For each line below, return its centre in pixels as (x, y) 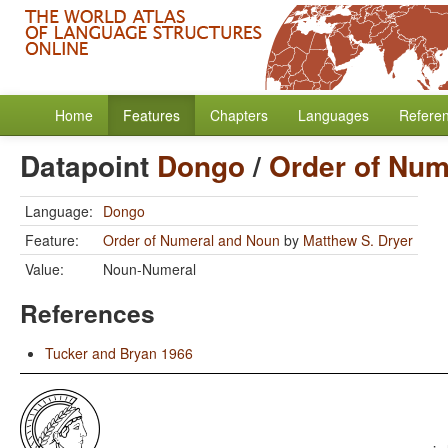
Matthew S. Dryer (358, 240)
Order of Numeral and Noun (191, 240)
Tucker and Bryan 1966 (119, 353)
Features (151, 115)
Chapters (239, 115)
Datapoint (88, 165)
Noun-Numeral (149, 269)
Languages (333, 115)
